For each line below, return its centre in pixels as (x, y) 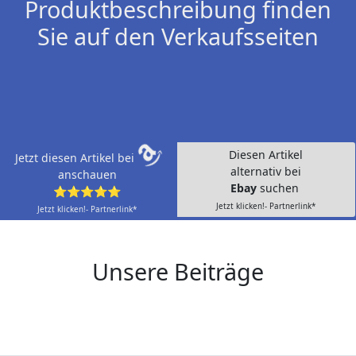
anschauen (87, 175)
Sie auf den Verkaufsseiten (178, 37)
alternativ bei (266, 172)
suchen (281, 188)
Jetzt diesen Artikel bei (76, 158)
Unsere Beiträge (178, 272)
